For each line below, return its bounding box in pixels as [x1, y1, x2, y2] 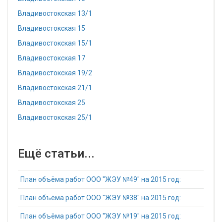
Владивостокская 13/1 [18, 9, 92, 17]
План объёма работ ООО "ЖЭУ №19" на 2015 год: [20, 212, 181, 220]
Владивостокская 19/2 [18, 69, 92, 77]
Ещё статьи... [18, 147, 95, 161]
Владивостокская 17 [18, 54, 85, 62]
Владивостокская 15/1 [18, 39, 92, 47]
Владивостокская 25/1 [18, 113, 92, 121]
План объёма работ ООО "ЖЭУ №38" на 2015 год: [20, 194, 181, 202]
